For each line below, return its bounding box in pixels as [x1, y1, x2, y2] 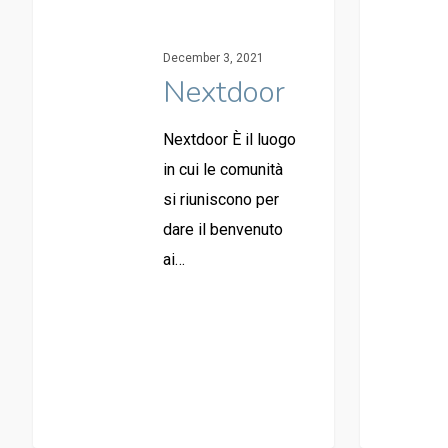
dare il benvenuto [162, 219, 283, 239]
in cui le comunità [162, 159, 283, 179]
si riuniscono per [162, 189, 279, 209]
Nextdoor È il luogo [162, 129, 296, 149]
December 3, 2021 [162, 50, 264, 65]
